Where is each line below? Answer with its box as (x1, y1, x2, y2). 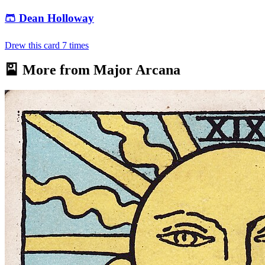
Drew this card (5, 40, 62, 50)
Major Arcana (93, 62, 180, 78)
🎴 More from (5, 62, 93, 78)
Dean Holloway (19, 11, 94, 24)
